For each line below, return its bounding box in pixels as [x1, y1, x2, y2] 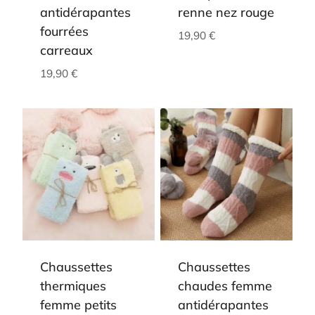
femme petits [40, 296, 117, 313]
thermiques [40, 277, 106, 294]
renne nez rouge [178, 4, 274, 20]
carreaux [40, 41, 93, 58]
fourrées [40, 22, 89, 39]
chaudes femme [178, 277, 272, 294]
